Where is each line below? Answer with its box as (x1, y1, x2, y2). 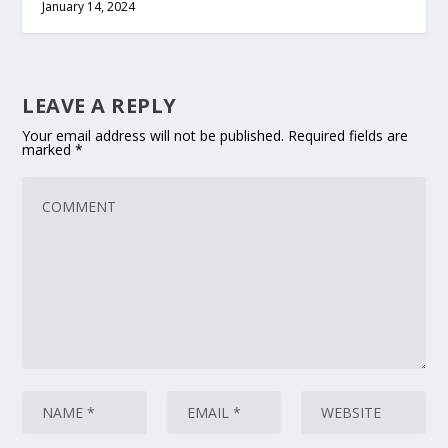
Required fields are (288, 126, 409, 146)
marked (22, 140, 76, 160)
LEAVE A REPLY (22, 92, 177, 120)
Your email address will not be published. (22, 126, 285, 146)
